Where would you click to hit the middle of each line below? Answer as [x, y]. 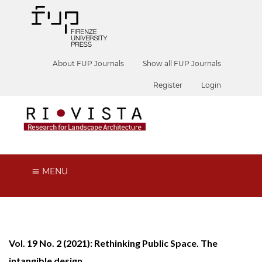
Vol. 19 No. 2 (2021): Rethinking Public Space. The [113, 243]
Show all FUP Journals [182, 63]
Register [168, 85]
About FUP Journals [89, 63]
